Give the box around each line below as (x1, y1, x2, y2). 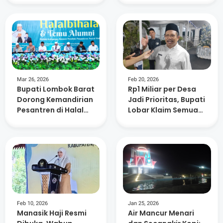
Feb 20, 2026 (128, 76, 159, 83)
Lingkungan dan (128, 2, 187, 12)
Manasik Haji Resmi (16, 208, 87, 218)
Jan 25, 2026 (128, 200, 159, 207)
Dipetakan (128, 126, 167, 136)
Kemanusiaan (128, 12, 179, 23)
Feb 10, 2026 (16, 200, 48, 207)
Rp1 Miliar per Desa (128, 84, 197, 95)
